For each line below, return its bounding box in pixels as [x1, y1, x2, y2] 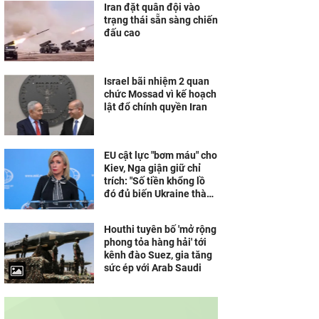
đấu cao [104, 27, 140, 38]
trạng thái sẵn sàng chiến [104, 14, 218, 26]
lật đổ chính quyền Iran [104, 101, 207, 113]
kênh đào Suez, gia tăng [104, 249, 212, 261]
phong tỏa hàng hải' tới [104, 236, 206, 248]
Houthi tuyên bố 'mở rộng [104, 224, 216, 235]
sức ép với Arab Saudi [104, 262, 202, 273]
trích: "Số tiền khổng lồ [104, 175, 205, 187]
